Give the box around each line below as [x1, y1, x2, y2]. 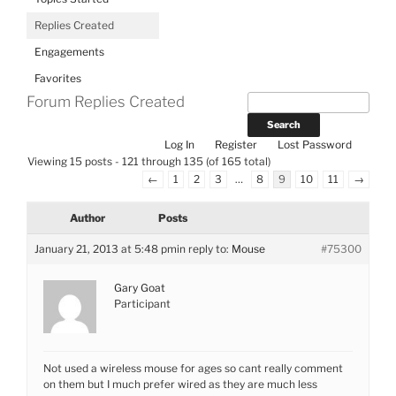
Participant [114, 297, 171, 310]
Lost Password [278, 138, 352, 151]
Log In [164, 138, 194, 151]
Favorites [34, 71, 81, 85]
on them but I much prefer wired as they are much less [43, 377, 317, 391]
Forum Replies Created [27, 92, 185, 110]
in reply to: [177, 242, 232, 255]
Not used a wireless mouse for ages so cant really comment [43, 362, 343, 375]
